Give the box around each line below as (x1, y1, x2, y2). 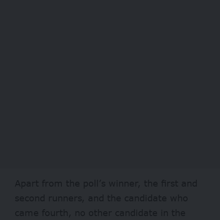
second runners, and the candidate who (15, 192, 188, 204)
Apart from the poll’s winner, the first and (15, 178, 197, 189)
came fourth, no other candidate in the (15, 207, 186, 219)
